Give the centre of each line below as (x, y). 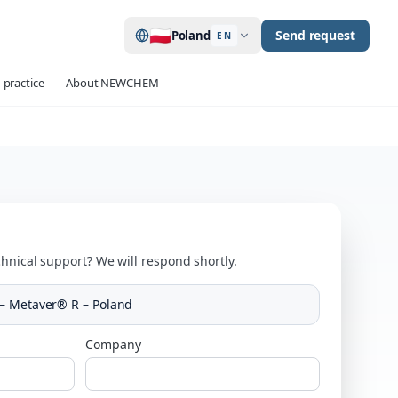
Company (113, 344)
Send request (315, 35)
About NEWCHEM (112, 83)
